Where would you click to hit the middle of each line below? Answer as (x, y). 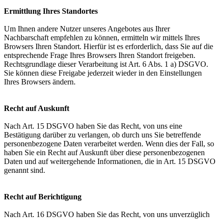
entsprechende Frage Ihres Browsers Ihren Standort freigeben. (100, 55)
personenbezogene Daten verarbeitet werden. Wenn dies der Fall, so (109, 144)
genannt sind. (25, 170)
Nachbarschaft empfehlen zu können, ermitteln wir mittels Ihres (102, 38)
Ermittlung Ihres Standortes (51, 11)
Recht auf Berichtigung (43, 197)
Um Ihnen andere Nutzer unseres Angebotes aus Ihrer (87, 29)
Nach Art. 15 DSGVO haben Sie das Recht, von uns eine (93, 126)
